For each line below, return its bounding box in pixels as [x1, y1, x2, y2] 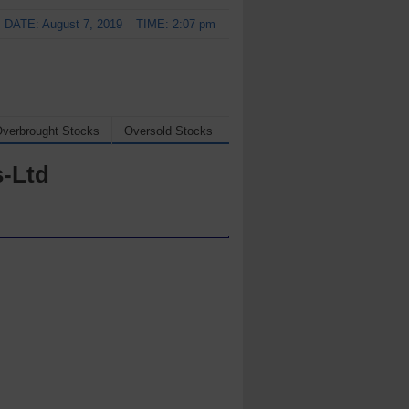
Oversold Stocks [124, 124, 213, 138]
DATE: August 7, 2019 [5, 17, 122, 31]
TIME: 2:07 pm [136, 17, 215, 31]
